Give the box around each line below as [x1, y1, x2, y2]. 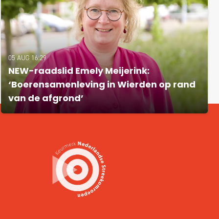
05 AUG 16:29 [8, 53, 47, 63]
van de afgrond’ [8, 94, 84, 104]
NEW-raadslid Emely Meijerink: [8, 66, 150, 76]
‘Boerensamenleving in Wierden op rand [8, 80, 196, 90]
